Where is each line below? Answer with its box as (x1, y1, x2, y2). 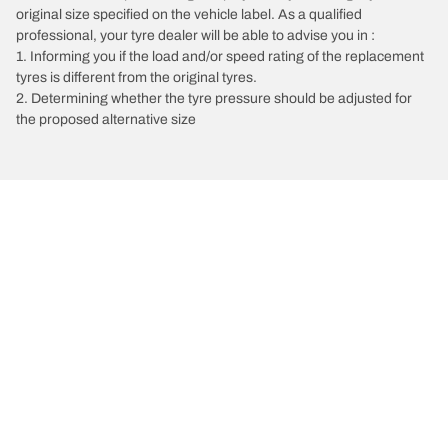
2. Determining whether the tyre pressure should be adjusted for (16, 90, 412, 106)
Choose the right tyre (32, 362, 213, 383)
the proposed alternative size (16, 111, 196, 127)
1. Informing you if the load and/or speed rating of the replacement (16, 48, 424, 64)
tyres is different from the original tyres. (16, 69, 257, 85)
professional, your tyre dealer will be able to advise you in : (16, 27, 375, 43)
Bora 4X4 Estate (91, 233, 194, 249)
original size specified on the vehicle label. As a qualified (16, 6, 362, 22)
